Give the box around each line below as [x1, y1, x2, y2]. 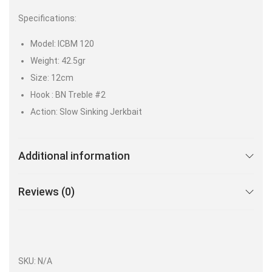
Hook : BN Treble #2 [30, 89, 106, 100]
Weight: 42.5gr [30, 55, 86, 66]
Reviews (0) [18, 185, 75, 198]
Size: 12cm [30, 72, 73, 83]
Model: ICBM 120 [30, 38, 94, 49]
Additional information [18, 149, 130, 162]
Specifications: [18, 13, 76, 23]
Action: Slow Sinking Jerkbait [30, 106, 142, 117]
